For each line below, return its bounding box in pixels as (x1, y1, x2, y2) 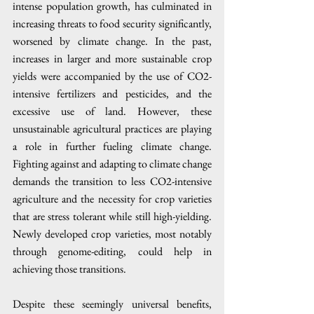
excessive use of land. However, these (13, 104, 212, 118)
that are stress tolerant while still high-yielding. (13, 209, 212, 224)
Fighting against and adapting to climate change (13, 156, 212, 171)
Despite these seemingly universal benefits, (13, 296, 212, 311)
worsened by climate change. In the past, (13, 34, 212, 48)
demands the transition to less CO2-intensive (13, 174, 212, 189)
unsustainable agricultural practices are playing (13, 121, 212, 136)
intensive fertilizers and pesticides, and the (13, 86, 212, 101)
